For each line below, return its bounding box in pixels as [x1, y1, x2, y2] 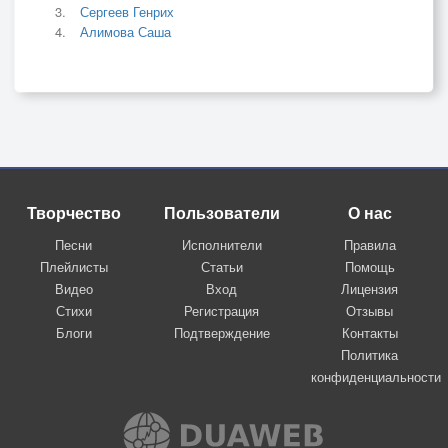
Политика [341, 344, 399, 364]
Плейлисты [39, 256, 108, 276]
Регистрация [184, 300, 260, 320]
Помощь [344, 256, 395, 276]
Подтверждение [173, 322, 270, 342]
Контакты [341, 322, 398, 342]
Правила [343, 234, 396, 254]
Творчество [26, 200, 121, 224]
